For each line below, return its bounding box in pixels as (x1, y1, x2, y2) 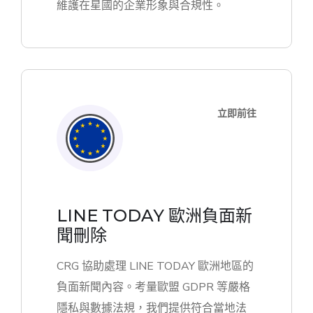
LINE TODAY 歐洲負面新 (57, 205, 252, 226)
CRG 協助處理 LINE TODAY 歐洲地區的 (57, 259, 254, 275)
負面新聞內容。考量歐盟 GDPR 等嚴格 (57, 279, 250, 296)
